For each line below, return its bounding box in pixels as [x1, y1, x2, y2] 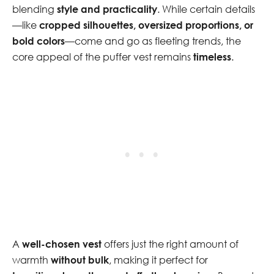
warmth [12, 253, 51, 266]
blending [12, 2, 57, 15]
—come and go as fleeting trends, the [65, 34, 241, 47]
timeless [193, 50, 231, 62]
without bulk [51, 253, 109, 265]
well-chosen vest [22, 237, 102, 250]
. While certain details [157, 2, 255, 15]
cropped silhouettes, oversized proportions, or [39, 18, 253, 31]
